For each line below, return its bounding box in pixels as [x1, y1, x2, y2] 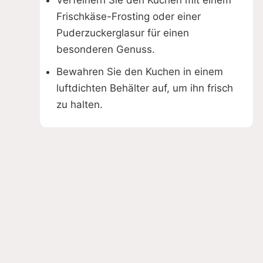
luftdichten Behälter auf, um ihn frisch [56, 82, 233, 95]
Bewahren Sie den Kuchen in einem [56, 66, 223, 78]
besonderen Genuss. [56, 43, 155, 56]
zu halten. [56, 99, 103, 111]
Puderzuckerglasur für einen [56, 27, 189, 39]
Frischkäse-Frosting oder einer [56, 11, 201, 23]
